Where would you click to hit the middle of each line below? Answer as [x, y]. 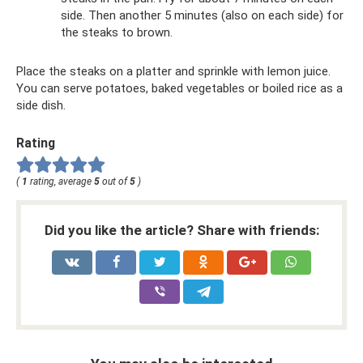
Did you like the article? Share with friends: [181, 231]
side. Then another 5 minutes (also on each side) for [202, 16]
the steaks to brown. [117, 33]
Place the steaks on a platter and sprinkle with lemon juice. [173, 72]
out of [115, 182]
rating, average [61, 182]
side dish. [41, 106]
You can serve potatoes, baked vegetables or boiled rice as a [179, 89]
